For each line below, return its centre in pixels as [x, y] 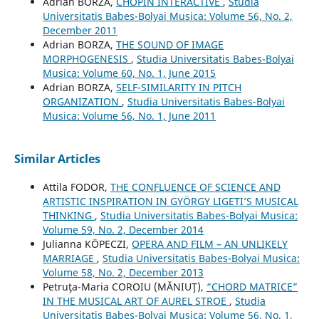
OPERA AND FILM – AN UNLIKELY [209, 244]
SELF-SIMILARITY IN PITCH [178, 88]
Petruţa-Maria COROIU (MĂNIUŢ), [124, 287]
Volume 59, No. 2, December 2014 [123, 230]
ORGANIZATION [82, 102]
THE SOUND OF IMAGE [169, 45]
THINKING [68, 216]
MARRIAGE [69, 258]
